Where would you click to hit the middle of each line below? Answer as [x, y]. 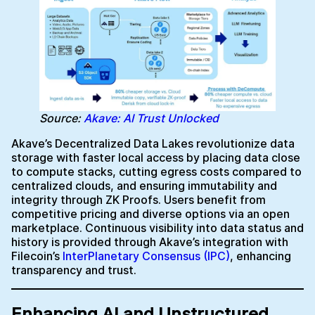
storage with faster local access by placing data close [156, 158]
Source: [62, 118]
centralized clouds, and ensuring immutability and [144, 186]
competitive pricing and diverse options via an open [150, 214]
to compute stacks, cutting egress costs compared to [156, 172]
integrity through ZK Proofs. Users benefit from [139, 200]
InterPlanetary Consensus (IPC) [146, 256]
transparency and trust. [74, 270]
